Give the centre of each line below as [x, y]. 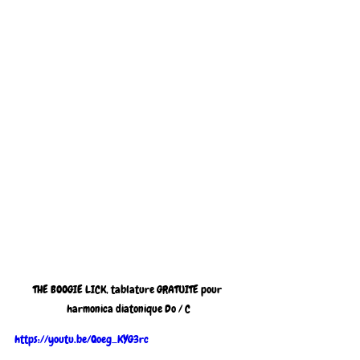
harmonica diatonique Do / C [129, 309]
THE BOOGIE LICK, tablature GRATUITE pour [129, 290]
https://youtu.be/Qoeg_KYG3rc [82, 340]
